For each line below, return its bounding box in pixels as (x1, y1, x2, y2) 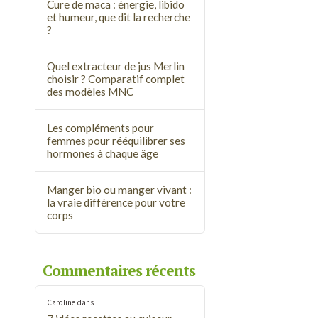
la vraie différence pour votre (47, 195, 186, 209)
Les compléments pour (47, 121, 155, 134)
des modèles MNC (47, 85, 134, 99)
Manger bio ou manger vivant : (47, 182, 192, 196)
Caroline (47, 297, 76, 307)
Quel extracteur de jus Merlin (47, 60, 185, 73)
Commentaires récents (42, 260, 195, 280)
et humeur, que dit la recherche (47, 11, 191, 24)
